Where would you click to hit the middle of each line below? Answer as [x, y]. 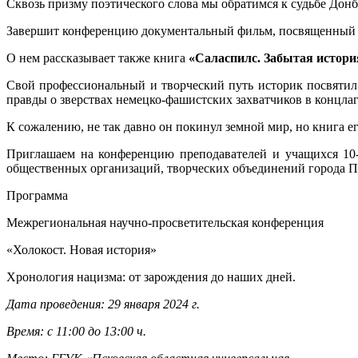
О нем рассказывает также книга [97, 58]
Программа [37, 195]
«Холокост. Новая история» [82, 249]
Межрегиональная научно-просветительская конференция [165, 222]
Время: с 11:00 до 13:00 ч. [76, 331]
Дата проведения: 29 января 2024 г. [103, 304]
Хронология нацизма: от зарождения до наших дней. [151, 276]
